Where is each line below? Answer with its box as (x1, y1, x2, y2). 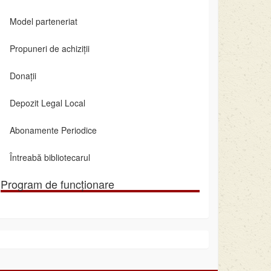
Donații (9, 70, 36, 82)
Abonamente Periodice (9, 124, 97, 137)
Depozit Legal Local (9, 97, 85, 109)
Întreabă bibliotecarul (9, 151, 90, 164)
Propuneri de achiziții (9, 42, 90, 55)
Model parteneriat (9, 15, 77, 28)
